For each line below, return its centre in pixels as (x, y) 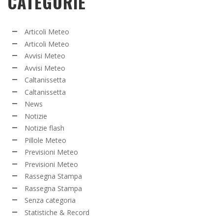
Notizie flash (44, 128)
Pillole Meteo (45, 140)
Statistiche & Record (57, 212)
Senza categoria (50, 200)
